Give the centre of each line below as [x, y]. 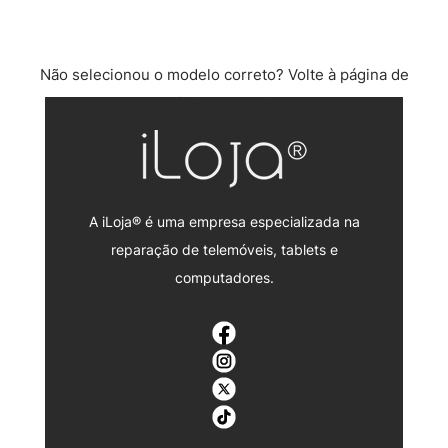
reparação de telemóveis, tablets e [224, 249]
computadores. [224, 277]
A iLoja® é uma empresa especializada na [224, 221]
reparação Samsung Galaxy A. [224, 103]
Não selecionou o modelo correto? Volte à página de [224, 75]
